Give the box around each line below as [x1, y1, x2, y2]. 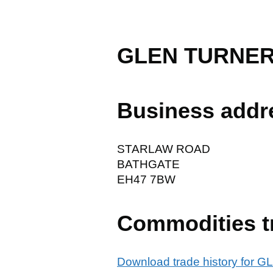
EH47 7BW [117, 172, 175, 186]
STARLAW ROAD [117, 142, 210, 155]
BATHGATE [117, 157, 180, 171]
